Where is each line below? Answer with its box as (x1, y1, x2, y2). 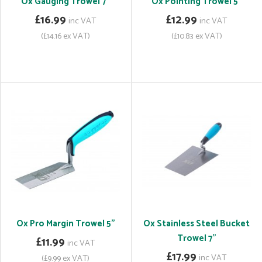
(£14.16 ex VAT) (41, 29, 90, 43)
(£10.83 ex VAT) (171, 29, 222, 43)
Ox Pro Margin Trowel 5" (16, 216, 115, 231)
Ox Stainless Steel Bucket (143, 216, 250, 231)
